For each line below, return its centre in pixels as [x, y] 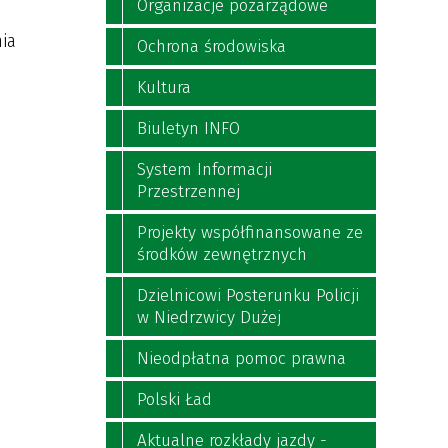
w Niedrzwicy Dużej [209, 317]
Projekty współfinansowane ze [250, 232]
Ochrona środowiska [211, 46]
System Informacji [204, 169]
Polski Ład [174, 399]
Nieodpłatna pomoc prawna [241, 358]
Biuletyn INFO [188, 128]
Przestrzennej [188, 191]
